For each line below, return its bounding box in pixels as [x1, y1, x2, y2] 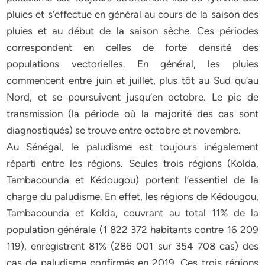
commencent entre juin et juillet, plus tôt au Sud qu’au [7, 75, 258, 86]
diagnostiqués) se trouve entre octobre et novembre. [7, 124, 241, 136]
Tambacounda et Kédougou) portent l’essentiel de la [7, 174, 258, 186]
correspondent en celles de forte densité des [7, 41, 258, 53]
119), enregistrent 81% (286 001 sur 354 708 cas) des [7, 240, 258, 252]
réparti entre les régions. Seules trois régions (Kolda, [7, 157, 258, 169]
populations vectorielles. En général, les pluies [7, 58, 258, 70]
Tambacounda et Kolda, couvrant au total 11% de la [7, 207, 258, 219]
